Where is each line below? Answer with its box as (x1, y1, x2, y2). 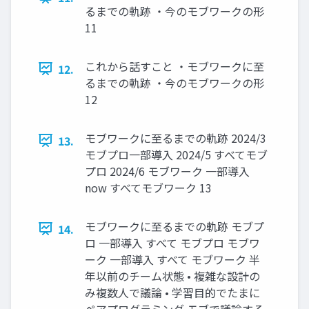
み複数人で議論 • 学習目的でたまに (85, 283, 260, 301)
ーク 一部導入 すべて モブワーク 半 (85, 250, 260, 268)
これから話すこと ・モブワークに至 (85, 57, 264, 74)
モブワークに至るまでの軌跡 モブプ (85, 217, 264, 235)
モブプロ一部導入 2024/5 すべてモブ (85, 146, 268, 163)
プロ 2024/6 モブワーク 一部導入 (85, 162, 250, 179)
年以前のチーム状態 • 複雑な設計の (85, 267, 260, 284)
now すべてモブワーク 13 (85, 179, 212, 196)
